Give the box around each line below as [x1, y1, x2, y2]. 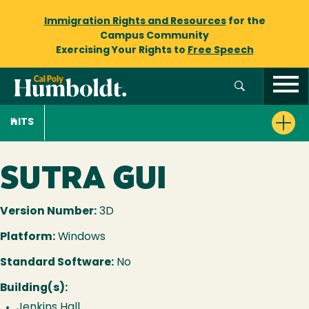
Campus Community [100, 31, 209, 41]
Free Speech [187, 46, 254, 56]
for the [226, 17, 266, 27]
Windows [55, 232, 106, 243]
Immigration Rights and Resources [43, 17, 226, 27]
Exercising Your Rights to [55, 46, 188, 56]
